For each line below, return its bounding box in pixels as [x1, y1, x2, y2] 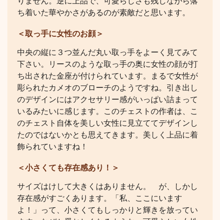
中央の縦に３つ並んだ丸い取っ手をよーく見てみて [17, 48, 198, 57]
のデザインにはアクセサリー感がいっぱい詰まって [17, 95, 198, 104]
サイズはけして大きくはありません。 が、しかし [17, 182, 198, 191]
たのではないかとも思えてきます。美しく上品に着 [17, 131, 198, 139]
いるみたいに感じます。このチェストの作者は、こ [17, 107, 198, 116]
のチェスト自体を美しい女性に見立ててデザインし [17, 119, 198, 128]
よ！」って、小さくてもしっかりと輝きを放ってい [17, 206, 198, 215]
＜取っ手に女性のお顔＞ [17, 29, 104, 38]
